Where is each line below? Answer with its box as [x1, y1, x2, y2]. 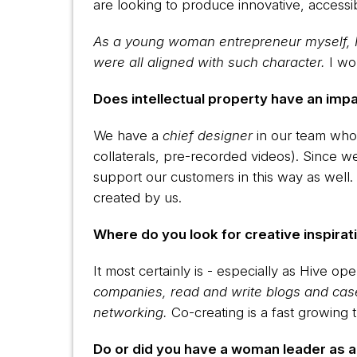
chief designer [163, 127, 253, 143]
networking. [93, 304, 168, 320]
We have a [93, 127, 163, 143]
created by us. [93, 190, 182, 206]
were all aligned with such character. [93, 54, 326, 70]
